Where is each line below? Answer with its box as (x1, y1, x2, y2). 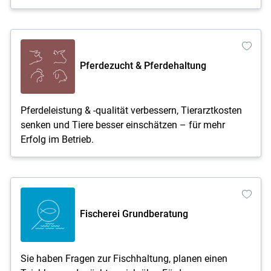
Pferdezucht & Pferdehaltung (79, 59, 206, 71)
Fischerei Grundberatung (79, 207, 188, 220)
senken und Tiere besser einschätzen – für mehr (20, 119, 225, 131)
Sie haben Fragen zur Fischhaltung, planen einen (20, 252, 227, 264)
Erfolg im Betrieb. (20, 133, 94, 145)
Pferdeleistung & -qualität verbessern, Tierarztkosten (20, 104, 242, 116)
